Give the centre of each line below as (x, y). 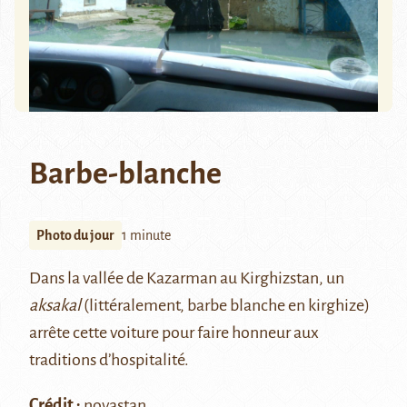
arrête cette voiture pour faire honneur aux (174, 333)
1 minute (146, 236)
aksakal (55, 306)
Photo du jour (75, 236)
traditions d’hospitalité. (109, 360)
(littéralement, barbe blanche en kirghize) (225, 306)
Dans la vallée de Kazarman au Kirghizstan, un (187, 278)
